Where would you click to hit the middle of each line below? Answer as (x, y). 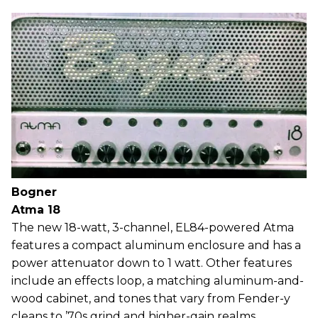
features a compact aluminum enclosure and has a (156, 245)
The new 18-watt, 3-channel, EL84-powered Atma (153, 227)
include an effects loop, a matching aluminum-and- (158, 280)
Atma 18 (36, 209)
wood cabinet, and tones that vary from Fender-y (151, 298)
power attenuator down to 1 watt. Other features (152, 263)
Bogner (34, 192)
